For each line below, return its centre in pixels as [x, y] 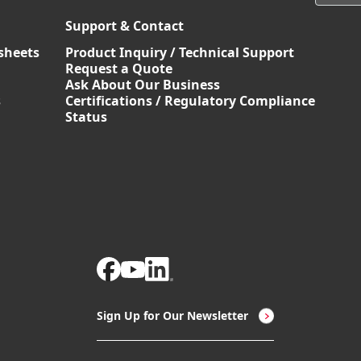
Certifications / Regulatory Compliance [190, 101]
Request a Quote [119, 68]
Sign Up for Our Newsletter [172, 315]
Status [86, 117]
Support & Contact [124, 26]
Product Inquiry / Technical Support [180, 52]
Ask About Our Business [143, 85]
